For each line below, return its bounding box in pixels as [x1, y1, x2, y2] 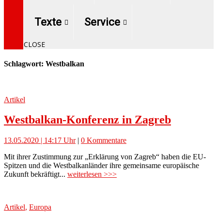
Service [84, 16, 120, 28]
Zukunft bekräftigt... [4, 170, 67, 179]
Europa [29, 203, 51, 212]
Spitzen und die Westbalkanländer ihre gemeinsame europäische [4, 161, 199, 170]
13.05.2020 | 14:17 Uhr [4, 136, 76, 145]
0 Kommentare [81, 136, 126, 145]
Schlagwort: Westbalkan [4, 60, 84, 68]
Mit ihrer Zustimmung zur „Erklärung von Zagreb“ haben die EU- [4, 153, 206, 161]
